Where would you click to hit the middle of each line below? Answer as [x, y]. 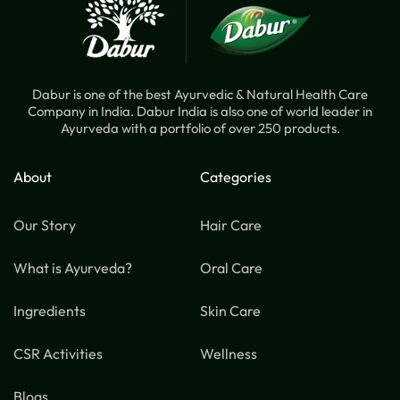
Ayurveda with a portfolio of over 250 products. [200, 128]
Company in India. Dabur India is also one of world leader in [200, 111]
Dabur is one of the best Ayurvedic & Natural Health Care [200, 94]
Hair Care [231, 225]
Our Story [45, 225]
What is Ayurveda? [73, 268]
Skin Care [230, 311]
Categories [236, 177]
